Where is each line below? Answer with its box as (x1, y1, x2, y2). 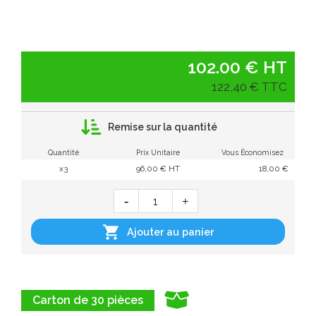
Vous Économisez (221, 148, 284, 157)
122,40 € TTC (211, 80, 287, 95)
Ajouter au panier (127, 226, 214, 238)
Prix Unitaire (136, 148, 180, 157)
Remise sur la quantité (107, 121, 217, 133)
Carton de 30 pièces (32, 293, 143, 307)
